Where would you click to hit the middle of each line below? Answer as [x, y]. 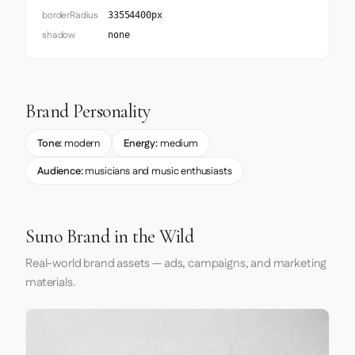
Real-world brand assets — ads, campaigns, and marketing [176, 263]
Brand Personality [88, 112]
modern [81, 143]
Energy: [141, 143]
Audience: [60, 171]
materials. [51, 282]
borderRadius [71, 16]
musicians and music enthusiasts [157, 171]
